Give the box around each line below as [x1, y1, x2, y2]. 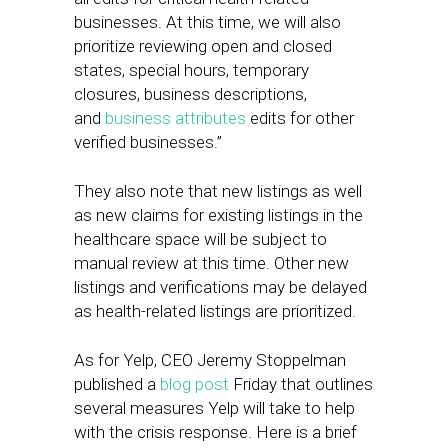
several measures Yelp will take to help [74, 398, 355, 418]
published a [74, 374, 160, 394]
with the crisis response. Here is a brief [74, 422, 357, 442]
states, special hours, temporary [74, 60, 309, 80]
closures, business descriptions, [74, 84, 307, 104]
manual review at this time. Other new [74, 253, 349, 273]
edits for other [246, 108, 354, 128]
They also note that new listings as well [74, 181, 362, 201]
